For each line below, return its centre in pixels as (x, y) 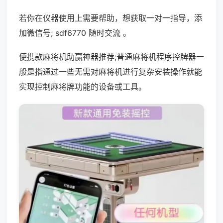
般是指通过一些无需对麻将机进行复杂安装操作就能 (111, 72)
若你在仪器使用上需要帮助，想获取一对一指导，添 (111, 18)
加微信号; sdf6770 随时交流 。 (75, 33)
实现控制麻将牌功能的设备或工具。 (83, 87)
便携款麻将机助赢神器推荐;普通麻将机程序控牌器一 (111, 57)
